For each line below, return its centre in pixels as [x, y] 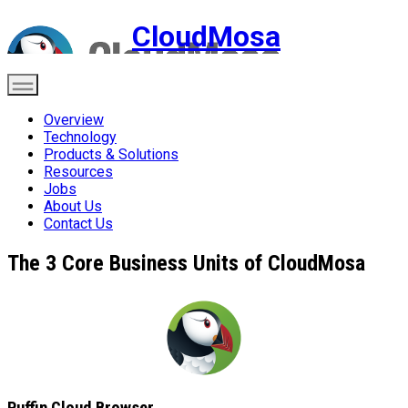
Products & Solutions [111, 154]
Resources [78, 171]
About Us [73, 206]
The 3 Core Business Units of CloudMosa [186, 263]
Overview [74, 119]
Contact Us [78, 223]
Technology [80, 137]
